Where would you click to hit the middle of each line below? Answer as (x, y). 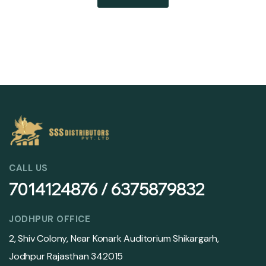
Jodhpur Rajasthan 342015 (66, 256)
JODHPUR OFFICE (50, 219)
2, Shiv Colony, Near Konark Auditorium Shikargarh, (114, 238)
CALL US (28, 168)
